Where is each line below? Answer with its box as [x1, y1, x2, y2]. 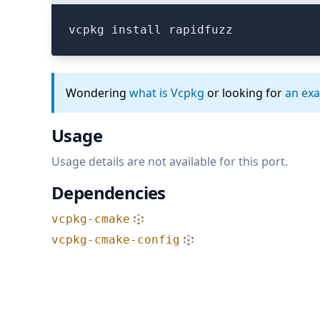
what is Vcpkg [129, 85, 204, 101]
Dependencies [51, 181, 166, 204]
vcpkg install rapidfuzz [69, 23, 233, 36]
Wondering [66, 85, 126, 101]
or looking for [207, 85, 282, 101]
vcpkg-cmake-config [51, 233, 180, 246]
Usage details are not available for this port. [51, 154, 288, 169]
